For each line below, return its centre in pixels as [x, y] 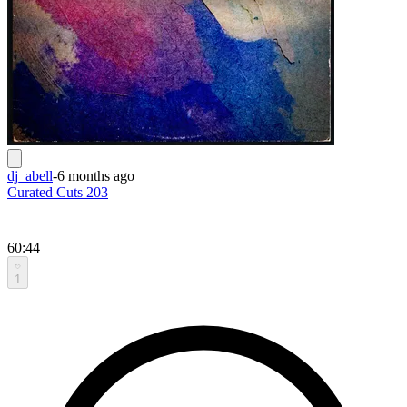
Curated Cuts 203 [58, 192]
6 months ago [96, 175]
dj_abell [30, 175]
